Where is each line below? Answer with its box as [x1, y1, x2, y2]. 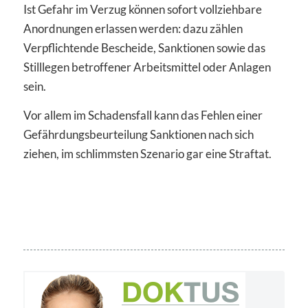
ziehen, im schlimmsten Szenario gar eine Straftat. [23, 146, 272, 162]
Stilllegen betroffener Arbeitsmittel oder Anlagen [23, 60, 271, 74]
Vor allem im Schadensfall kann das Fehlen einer [23, 108, 263, 123]
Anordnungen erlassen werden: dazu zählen [23, 21, 243, 36]
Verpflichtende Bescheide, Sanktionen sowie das [23, 41, 265, 55]
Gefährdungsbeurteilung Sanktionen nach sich [23, 127, 254, 142]
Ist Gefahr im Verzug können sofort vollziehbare [23, 2, 262, 16]
